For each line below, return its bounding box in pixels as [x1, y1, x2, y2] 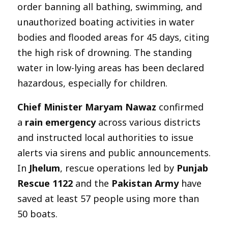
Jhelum [29, 161, 60, 174]
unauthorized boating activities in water [17, 15, 194, 28]
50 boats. [17, 207, 58, 220]
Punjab [177, 161, 208, 174]
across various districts [96, 116, 201, 128]
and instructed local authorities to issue [17, 131, 193, 144]
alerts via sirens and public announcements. [17, 146, 211, 159]
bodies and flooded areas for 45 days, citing [17, 31, 209, 43]
